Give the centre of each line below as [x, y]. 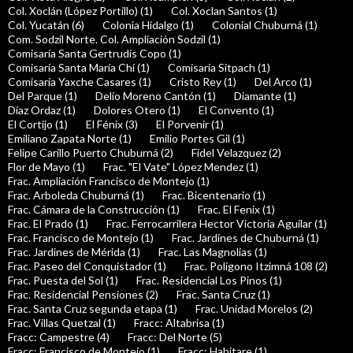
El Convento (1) [236, 110]
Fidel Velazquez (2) [236, 153]
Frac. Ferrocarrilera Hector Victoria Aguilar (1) [217, 224]
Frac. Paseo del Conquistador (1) [87, 266]
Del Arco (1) [283, 82]
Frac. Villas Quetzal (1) [62, 323]
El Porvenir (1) [190, 124]
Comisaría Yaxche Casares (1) [80, 82]
